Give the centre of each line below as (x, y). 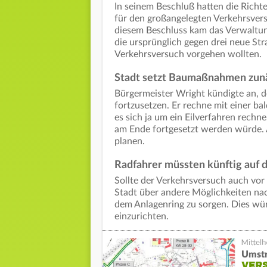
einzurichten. (142, 217)
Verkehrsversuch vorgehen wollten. (188, 55)
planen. (130, 142)
